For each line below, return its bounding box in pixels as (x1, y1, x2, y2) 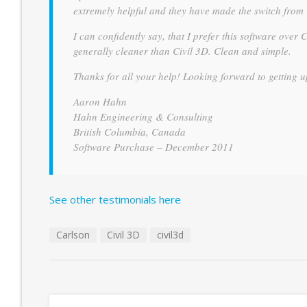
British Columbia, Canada (73, 125, 186, 138)
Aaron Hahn (73, 95, 127, 108)
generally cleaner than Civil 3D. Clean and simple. (73, 44, 291, 58)
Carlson (56, 228, 90, 241)
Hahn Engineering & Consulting (73, 110, 213, 123)
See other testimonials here (49, 193, 181, 206)
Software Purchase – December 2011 (73, 140, 234, 153)
